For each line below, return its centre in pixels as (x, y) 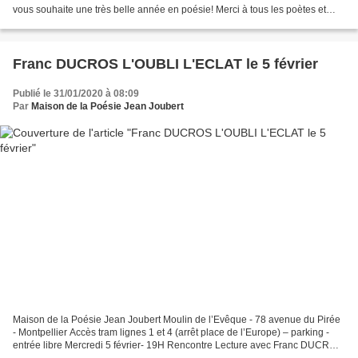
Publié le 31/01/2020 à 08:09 (76, 93)
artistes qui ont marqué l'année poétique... (103, 22)
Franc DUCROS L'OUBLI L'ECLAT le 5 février (282, 64)
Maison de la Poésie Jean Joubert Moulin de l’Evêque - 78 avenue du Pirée (177, 320)
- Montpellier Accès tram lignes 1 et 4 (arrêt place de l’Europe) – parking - (171, 333)
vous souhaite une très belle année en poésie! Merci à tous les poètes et (169, 9)
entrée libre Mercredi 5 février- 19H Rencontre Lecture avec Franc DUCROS (178, 346)
